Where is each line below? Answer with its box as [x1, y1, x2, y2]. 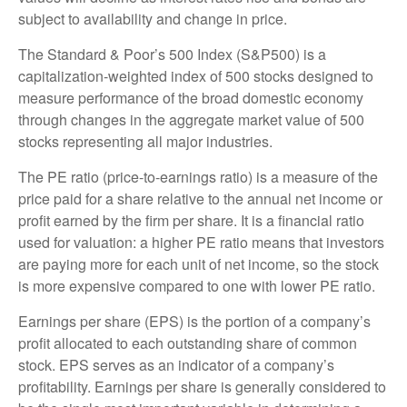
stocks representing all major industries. [18, 130, 273, 152]
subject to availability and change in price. [18, 7, 287, 29]
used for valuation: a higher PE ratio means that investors [18, 231, 384, 253]
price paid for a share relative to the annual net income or [18, 187, 382, 209]
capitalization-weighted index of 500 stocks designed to [18, 65, 373, 86]
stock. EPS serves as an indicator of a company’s [18, 353, 334, 375]
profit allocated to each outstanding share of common [18, 332, 357, 353]
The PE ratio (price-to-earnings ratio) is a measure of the [18, 165, 378, 187]
